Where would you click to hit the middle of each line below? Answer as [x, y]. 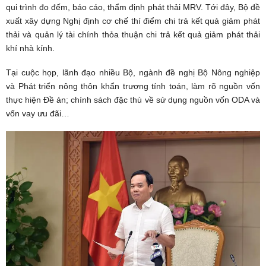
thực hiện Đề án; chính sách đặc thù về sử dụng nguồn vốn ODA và [133, 100]
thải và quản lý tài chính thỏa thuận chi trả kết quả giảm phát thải [133, 35]
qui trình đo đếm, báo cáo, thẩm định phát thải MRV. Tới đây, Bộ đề [133, 7]
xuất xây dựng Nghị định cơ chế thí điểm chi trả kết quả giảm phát [133, 21]
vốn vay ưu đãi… [38, 114]
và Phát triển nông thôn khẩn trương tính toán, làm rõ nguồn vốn [133, 86]
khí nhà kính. [30, 48]
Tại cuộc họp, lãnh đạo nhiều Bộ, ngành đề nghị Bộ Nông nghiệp [133, 73]
